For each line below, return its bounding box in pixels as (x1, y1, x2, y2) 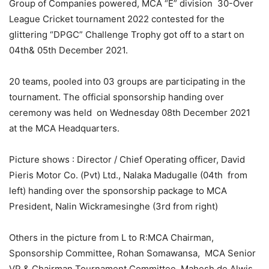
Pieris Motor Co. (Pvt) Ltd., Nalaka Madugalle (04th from (9, 169, 247, 181)
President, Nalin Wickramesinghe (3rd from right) (9, 200, 218, 212)
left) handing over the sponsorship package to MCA (9, 184, 227, 196)
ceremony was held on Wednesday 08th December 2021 (9, 106, 250, 118)
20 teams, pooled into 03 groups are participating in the (9, 75, 246, 87)
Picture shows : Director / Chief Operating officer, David (9, 153, 245, 165)
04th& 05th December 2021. (9, 44, 128, 56)
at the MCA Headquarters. (9, 122, 119, 134)
